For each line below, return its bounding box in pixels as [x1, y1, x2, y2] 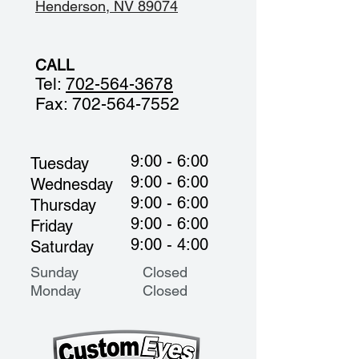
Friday [30, 216, 73, 236]
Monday [30, 282, 97, 299]
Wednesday [30, 175, 113, 194]
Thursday [30, 196, 96, 215]
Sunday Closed [30, 264, 188, 280]
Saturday [30, 237, 94, 256]
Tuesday [30, 154, 89, 173]
